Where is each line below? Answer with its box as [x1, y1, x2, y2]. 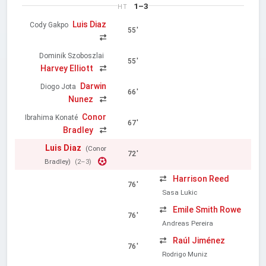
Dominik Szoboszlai [39, 51, 104, 60]
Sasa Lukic [162, 188, 198, 197]
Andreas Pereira [162, 218, 214, 227]
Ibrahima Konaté [24, 113, 78, 122]
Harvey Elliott [40, 63, 93, 73]
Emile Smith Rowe [173, 204, 242, 214]
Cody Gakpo [29, 20, 68, 29]
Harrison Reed [173, 173, 230, 183]
